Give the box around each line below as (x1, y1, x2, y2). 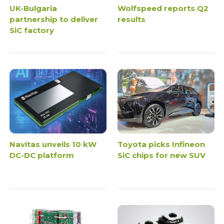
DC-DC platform (9, 150, 74, 160)
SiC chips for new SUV (117, 150, 205, 160)
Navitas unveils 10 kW (9, 139, 97, 149)
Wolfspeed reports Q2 (117, 3, 208, 13)
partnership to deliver (9, 14, 98, 24)
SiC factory (9, 25, 54, 35)
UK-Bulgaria (9, 3, 57, 13)
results (117, 14, 145, 24)
